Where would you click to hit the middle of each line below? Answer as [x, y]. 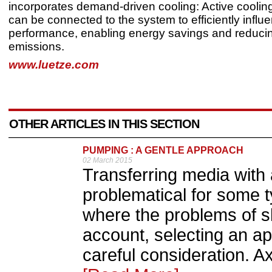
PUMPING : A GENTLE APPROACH [163, 150]
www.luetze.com [54, 65]
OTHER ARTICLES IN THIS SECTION [104, 124]
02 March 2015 [107, 160]
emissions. [36, 46]
